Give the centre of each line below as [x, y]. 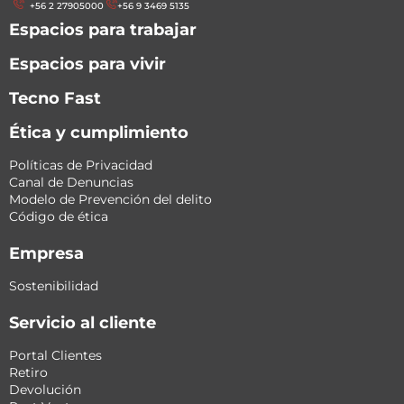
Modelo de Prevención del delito [110, 200]
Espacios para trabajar [103, 30]
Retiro [28, 373]
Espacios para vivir [87, 64]
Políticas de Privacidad [81, 165]
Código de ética [59, 217]
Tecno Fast [55, 99]
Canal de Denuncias [71, 183]
